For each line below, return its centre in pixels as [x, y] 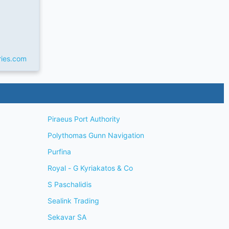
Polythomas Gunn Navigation [96, 135]
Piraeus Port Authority [84, 119]
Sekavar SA [67, 217]
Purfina [59, 151]
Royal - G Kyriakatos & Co [90, 168]
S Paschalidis [69, 184]
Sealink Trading [73, 200]
